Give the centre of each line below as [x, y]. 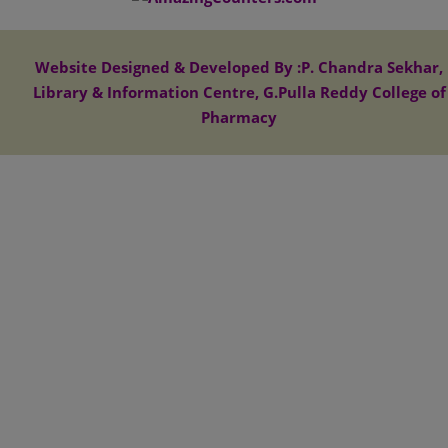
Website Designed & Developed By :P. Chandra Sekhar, [239, 66]
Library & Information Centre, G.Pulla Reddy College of [239, 91]
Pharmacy [239, 116]
